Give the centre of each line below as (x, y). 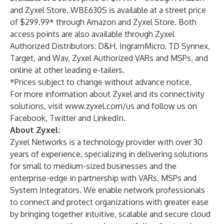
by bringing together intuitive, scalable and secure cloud (110, 214)
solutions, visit (37, 106)
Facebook (28, 118)
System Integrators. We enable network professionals (107, 190)
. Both (185, 22)
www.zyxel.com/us (100, 106)
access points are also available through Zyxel (92, 34)
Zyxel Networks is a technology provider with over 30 (106, 142)
